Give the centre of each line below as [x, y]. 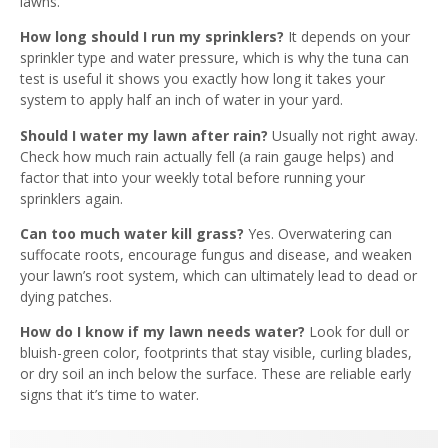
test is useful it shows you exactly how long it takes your [202, 79]
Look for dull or [357, 332]
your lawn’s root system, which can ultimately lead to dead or [218, 275]
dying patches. [66, 296]
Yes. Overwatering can [318, 233]
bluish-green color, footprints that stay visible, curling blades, [216, 353]
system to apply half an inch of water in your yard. [181, 100]
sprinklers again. [71, 198]
